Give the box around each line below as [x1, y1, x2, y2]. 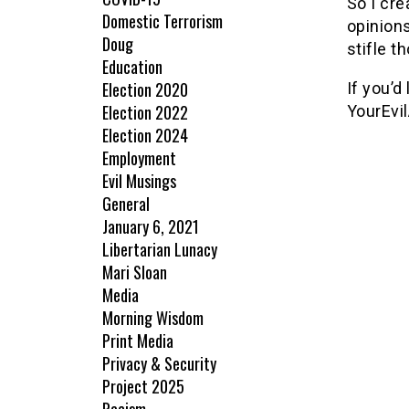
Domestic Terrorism [102, 9, 223, 34]
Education [102, 55, 163, 79]
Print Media [102, 329, 173, 353]
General [102, 192, 150, 216]
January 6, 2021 [102, 215, 199, 239]
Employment [102, 146, 176, 171]
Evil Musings [102, 169, 176, 194]
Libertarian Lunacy [102, 237, 217, 262]
